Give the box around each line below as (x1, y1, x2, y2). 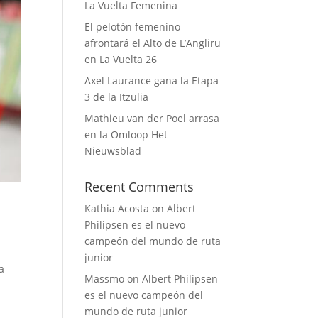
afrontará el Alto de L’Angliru (84, 36, 221, 50)
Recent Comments (84, 178, 194, 195)
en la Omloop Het (84, 128, 168, 141)
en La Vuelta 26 (84, 53, 158, 66)
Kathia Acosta (84, 202, 150, 215)
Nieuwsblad (84, 144, 142, 158)
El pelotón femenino (84, 20, 181, 33)
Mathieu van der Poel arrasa (84, 111, 220, 125)
